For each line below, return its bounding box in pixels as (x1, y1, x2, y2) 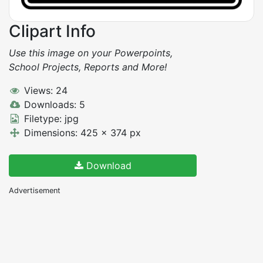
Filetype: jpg (21, 112, 79, 124)
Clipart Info (9, 21, 96, 41)
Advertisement (9, 186, 60, 195)
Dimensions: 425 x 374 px (21, 126, 141, 139)
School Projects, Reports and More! (9, 60, 167, 73)
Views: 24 (21, 84, 68, 96)
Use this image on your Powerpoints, (9, 46, 173, 59)
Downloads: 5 (21, 98, 85, 110)
